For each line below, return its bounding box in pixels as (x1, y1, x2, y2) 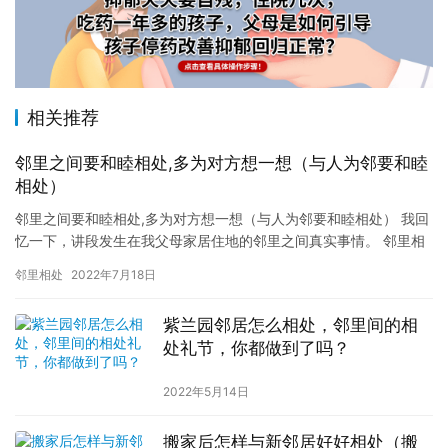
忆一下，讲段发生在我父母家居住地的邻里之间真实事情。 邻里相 (15, 232, 425, 250)
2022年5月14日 (162, 384, 249, 400)
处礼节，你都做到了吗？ (162, 338, 350, 359)
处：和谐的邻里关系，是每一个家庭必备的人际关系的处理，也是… (15, 254, 433, 272)
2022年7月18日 (71, 267, 156, 283)
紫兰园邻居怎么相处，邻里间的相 (162, 315, 418, 336)
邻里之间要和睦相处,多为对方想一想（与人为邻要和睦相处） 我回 (15, 210, 429, 228)
